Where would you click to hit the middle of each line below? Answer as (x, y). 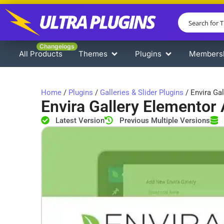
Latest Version (80, 120)
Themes (93, 54)
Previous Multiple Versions (164, 120)
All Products (41, 54)
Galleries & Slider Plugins (142, 92)
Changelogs (57, 46)
